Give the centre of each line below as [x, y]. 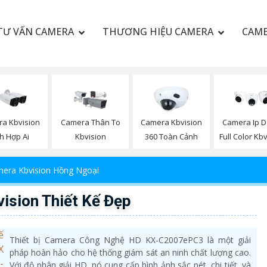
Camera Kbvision [171, 122]
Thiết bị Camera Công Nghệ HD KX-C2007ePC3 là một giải [130, 240]
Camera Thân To [90, 122]
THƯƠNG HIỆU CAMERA [158, 32]
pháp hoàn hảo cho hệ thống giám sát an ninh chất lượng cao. [130, 253]
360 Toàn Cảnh [171, 137]
